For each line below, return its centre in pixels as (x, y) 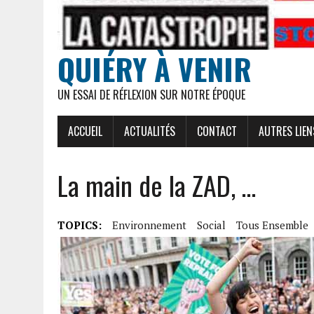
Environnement (149, 225)
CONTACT (217, 131)
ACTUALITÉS (150, 131)
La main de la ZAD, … (157, 185)
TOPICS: (80, 225)
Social (211, 225)
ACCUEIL (85, 131)
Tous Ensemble (272, 225)
